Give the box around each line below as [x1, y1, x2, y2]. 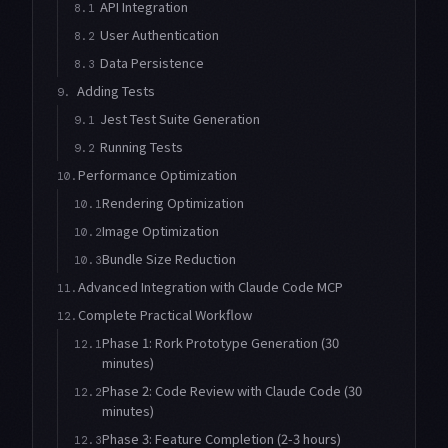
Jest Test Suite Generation [100, 109, 260, 129]
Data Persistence [100, 53, 204, 73]
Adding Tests [77, 81, 155, 101]
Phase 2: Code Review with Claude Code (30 [102, 381, 362, 401]
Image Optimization [102, 221, 219, 241]
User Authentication [100, 25, 219, 45]
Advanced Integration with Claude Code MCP [78, 277, 343, 297]
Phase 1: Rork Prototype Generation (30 [102, 333, 339, 353]
